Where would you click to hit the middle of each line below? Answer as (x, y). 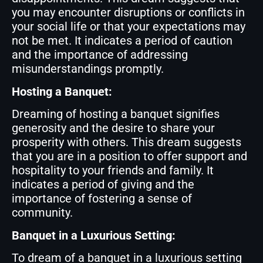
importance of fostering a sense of (102, 199)
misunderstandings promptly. (88, 69)
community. (42, 213)
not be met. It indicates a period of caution (122, 41)
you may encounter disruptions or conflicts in (128, 13)
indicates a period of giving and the (103, 185)
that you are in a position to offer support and (129, 156)
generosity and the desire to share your (113, 128)
